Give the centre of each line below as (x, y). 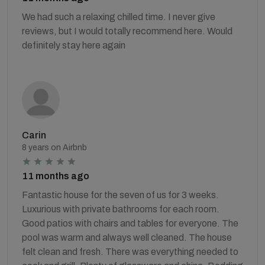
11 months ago (56, 176)
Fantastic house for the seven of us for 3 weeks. (120, 195)
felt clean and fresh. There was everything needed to (130, 251)
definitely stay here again (74, 45)
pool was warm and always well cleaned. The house (127, 237)
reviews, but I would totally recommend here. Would (127, 31)
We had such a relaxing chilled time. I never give (119, 17)
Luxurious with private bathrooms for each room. (121, 209)
